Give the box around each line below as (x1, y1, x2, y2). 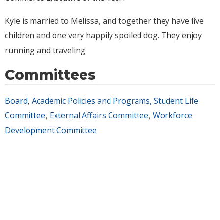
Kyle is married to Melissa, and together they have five (5, 15, 204, 27)
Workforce (153, 110, 192, 121)
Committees (5, 66, 96, 83)
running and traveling (5, 45, 85, 56)
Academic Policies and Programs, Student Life (32, 95, 198, 107)
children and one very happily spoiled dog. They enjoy (5, 30, 202, 41)
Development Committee (5, 125, 97, 136)
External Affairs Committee (50, 110, 148, 121)
